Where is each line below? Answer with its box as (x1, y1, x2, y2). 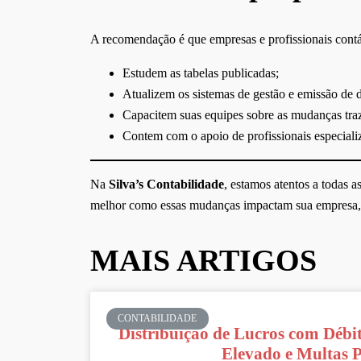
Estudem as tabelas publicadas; (122, 66, 279, 81)
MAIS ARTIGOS (90, 243, 317, 278)
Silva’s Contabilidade (109, 177, 224, 192)
